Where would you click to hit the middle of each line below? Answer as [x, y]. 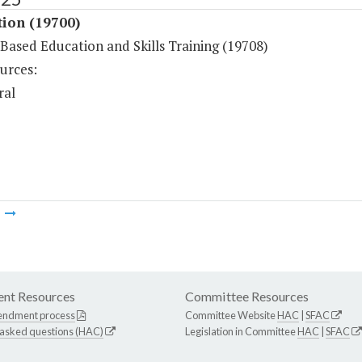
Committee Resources [247, 297]
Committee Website [231, 316]
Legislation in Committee [241, 332]
